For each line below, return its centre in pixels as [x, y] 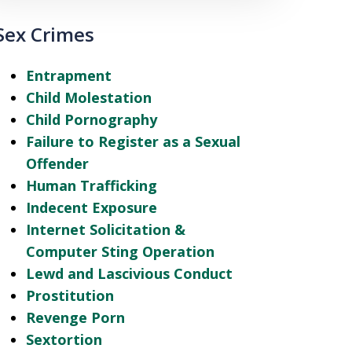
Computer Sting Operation [120, 251]
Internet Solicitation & [105, 229]
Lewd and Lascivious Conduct [129, 273]
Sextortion [64, 339]
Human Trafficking [91, 185]
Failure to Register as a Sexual [133, 141]
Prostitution [70, 295]
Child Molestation [88, 97]
